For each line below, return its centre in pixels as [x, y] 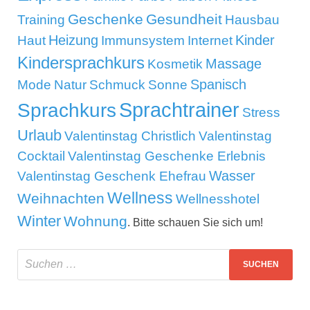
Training [41, 19]
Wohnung [95, 221]
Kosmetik [175, 64]
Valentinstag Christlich [130, 136]
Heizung [73, 40]
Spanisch [218, 84]
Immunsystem [143, 40]
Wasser [232, 175]
